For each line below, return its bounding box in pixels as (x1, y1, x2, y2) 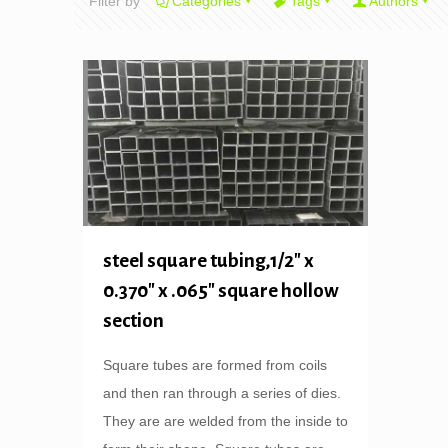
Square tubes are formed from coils (103, 357, 328, 374)
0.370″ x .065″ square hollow (103, 280, 340, 302)
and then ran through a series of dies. (103, 385, 342, 402)
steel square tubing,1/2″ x (103, 250, 315, 272)
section (103, 310, 165, 332)
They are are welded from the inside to (103, 413, 349, 430)
